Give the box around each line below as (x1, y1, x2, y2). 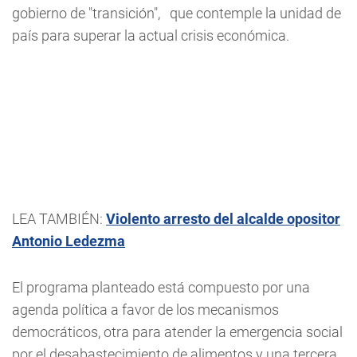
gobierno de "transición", (12, 5, 163, 22)
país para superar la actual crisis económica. (12, 27, 289, 44)
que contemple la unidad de (163, 5, 341, 22)
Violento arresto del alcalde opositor (106, 210, 340, 227)
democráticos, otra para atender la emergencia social (12, 324, 343, 340)
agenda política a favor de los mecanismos (12, 301, 279, 318)
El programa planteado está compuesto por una (12, 279, 310, 296)
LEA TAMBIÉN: (12, 210, 106, 227)
